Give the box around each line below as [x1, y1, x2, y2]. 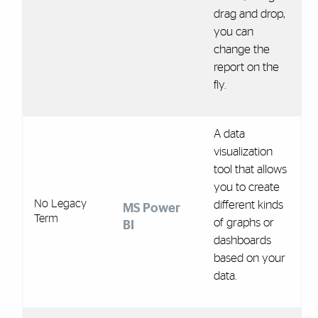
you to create [213, 180, 280, 193]
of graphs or [213, 216, 274, 229]
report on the [213, 60, 279, 73]
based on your [213, 251, 285, 264]
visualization [213, 145, 273, 158]
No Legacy [33, 197, 87, 209]
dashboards [213, 234, 271, 246]
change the [213, 43, 270, 55]
